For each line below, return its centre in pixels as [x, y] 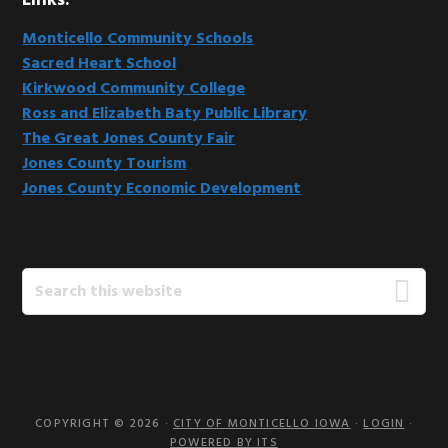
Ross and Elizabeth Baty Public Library [165, 114]
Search [47, 279]
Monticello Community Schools [138, 39]
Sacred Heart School [99, 64]
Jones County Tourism [104, 164]
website [51, 329]
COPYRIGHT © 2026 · [104, 424]
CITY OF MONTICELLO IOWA [262, 424]
